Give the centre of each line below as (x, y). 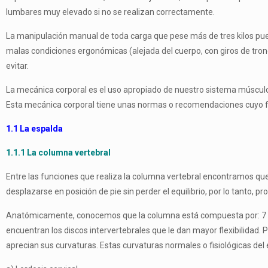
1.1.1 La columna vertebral (58, 153)
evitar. (17, 66)
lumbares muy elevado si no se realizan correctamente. (110, 12)
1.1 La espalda (34, 129)
